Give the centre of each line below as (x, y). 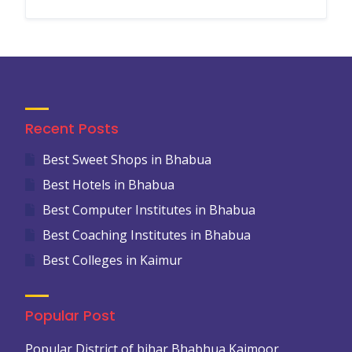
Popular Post (70, 315)
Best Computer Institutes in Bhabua (148, 210)
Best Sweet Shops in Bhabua (126, 159)
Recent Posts (72, 128)
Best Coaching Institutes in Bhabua (146, 235)
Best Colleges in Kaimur (112, 260)
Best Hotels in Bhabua (108, 185)
